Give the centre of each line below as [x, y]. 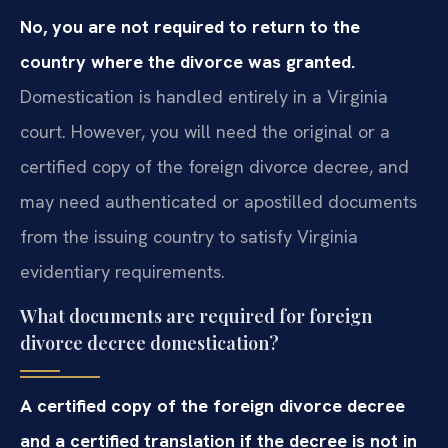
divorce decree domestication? [149, 343]
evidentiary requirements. [122, 272]
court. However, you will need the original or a [205, 132]
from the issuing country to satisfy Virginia [189, 237]
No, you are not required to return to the [190, 27]
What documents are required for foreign [196, 316]
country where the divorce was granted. [187, 62]
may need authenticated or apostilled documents [218, 202]
